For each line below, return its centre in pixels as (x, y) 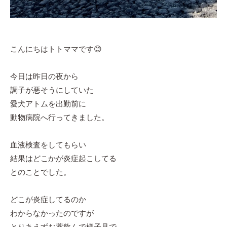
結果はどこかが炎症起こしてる (63, 159)
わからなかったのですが (52, 213)
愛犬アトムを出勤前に (48, 104)
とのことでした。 (41, 172)
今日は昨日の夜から (44, 77)
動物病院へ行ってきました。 (60, 118)
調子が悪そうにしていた (52, 90)
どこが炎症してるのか (48, 200)
